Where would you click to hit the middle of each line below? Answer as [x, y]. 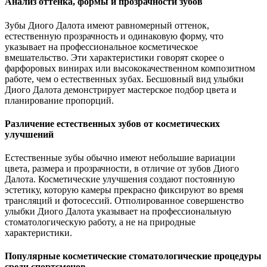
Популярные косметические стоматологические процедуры [133, 256]
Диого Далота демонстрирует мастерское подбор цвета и [121, 89]
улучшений [29, 134]
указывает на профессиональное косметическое [101, 46]
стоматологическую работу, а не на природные [100, 222]
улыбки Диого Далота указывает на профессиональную [118, 212]
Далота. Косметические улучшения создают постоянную [120, 179]
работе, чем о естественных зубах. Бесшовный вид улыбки [124, 79]
